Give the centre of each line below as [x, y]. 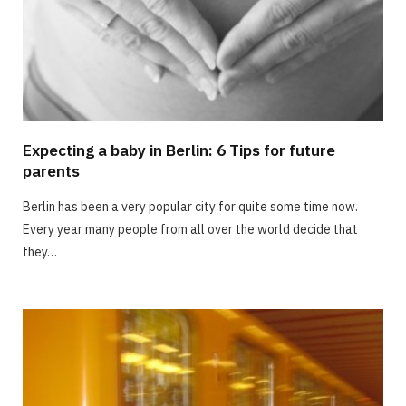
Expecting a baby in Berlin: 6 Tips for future [179, 150]
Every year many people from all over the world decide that [190, 229]
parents [51, 170]
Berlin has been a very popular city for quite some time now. [190, 206]
